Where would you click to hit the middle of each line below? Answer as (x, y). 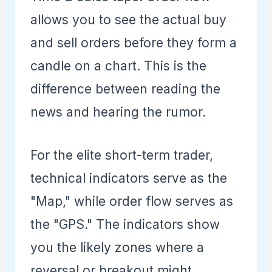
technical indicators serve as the (128, 178)
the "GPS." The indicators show (125, 225)
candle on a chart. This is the (118, 66)
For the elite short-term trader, (121, 155)
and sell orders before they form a (133, 42)
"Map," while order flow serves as (131, 202)
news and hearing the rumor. (118, 112)
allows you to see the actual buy (128, 19)
